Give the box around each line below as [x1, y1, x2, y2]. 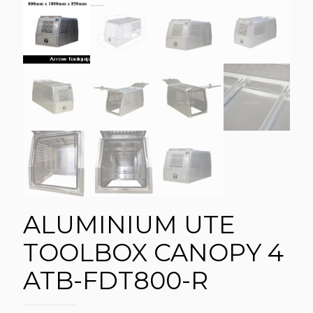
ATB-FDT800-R [23, 265, 208, 296]
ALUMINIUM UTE [23, 210, 235, 240]
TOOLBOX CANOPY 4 [23, 238, 284, 268]
